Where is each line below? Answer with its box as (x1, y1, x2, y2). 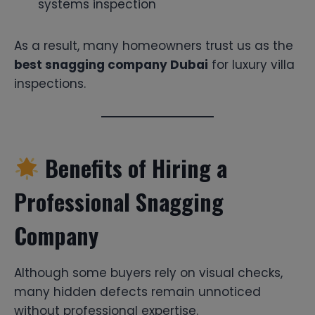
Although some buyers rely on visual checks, (14, 264, 283, 281)
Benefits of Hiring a (39, 150, 228, 184)
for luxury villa (208, 56, 295, 73)
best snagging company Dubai (14, 56, 208, 73)
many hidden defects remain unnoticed (14, 283, 261, 300)
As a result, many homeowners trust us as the (14, 37, 293, 54)
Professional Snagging (14, 184, 224, 218)
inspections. (14, 75, 86, 92)
